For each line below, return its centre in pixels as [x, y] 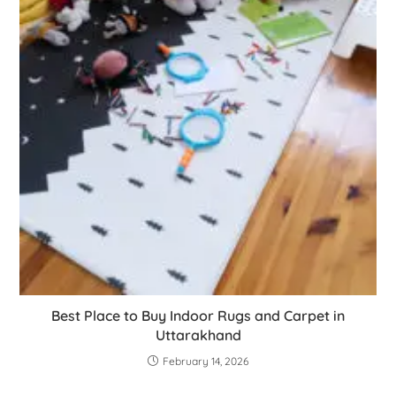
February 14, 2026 [206, 361]
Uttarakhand [198, 335]
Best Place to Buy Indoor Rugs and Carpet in [198, 315]
